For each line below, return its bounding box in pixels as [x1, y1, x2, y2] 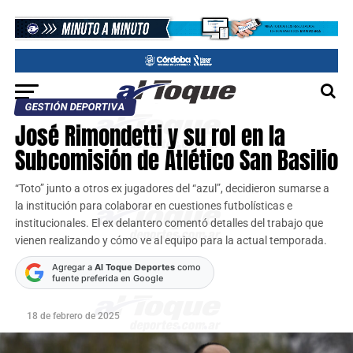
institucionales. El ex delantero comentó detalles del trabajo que [14, 217, 323, 230]
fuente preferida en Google [51, 273, 163, 284]
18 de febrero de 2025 [26, 310, 120, 321]
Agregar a [51, 262, 95, 273]
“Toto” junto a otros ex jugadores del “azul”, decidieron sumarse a [14, 182, 329, 195]
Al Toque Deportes [94, 262, 175, 273]
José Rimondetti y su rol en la [14, 119, 285, 153]
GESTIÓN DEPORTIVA [24, 101, 126, 113]
